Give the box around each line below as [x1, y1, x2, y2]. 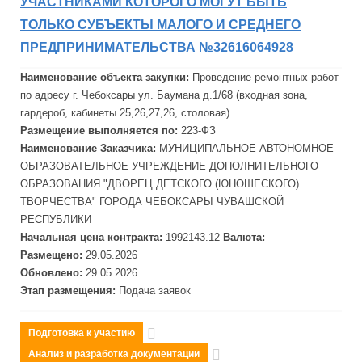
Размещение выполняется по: [20, 124, 181, 137]
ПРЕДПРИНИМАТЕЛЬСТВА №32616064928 [20, 40, 293, 54]
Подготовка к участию [28, 327, 135, 339]
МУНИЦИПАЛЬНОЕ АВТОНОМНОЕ [159, 142, 334, 154]
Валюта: [220, 231, 265, 243]
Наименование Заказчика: [20, 142, 159, 154]
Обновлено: [20, 267, 86, 279]
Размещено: [20, 249, 86, 261]
